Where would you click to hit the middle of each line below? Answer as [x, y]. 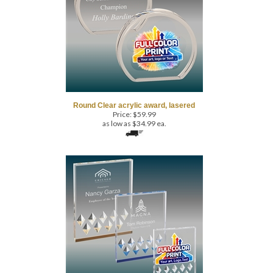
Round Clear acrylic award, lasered [134, 87]
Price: [122, 95]
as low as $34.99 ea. [134, 105]
